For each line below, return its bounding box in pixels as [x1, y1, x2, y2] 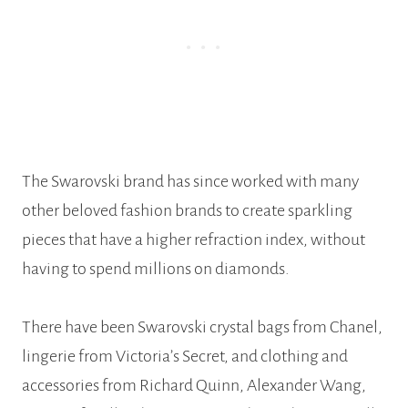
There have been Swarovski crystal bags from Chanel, [22, 317, 382, 336]
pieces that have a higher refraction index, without [22, 229, 365, 249]
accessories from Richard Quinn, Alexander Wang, [22, 375, 366, 394]
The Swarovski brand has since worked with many [22, 171, 359, 190]
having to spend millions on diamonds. [22, 259, 290, 278]
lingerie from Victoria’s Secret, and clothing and [22, 346, 348, 365]
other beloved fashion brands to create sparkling [22, 200, 352, 219]
